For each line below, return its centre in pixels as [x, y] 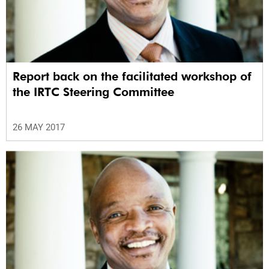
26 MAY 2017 [39, 128]
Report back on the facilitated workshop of [132, 77]
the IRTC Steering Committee [93, 92]
